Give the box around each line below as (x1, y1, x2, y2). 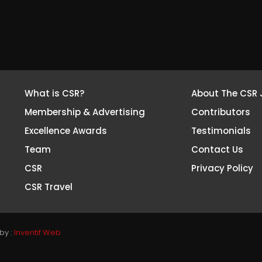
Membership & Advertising (24, 106, 145, 119)
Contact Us (191, 143, 243, 156)
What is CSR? (24, 87, 84, 100)
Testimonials (191, 125, 251, 137)
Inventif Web (14, 227, 61, 239)
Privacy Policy (191, 162, 253, 175)
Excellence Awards (24, 125, 107, 137)
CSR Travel (24, 181, 73, 194)
